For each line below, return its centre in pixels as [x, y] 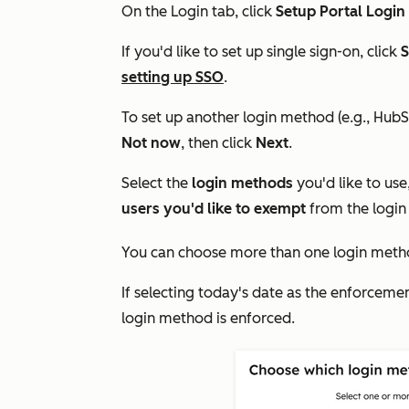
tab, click [244, 11]
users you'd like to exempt [214, 209]
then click [222, 143]
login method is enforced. [208, 318]
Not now [151, 143]
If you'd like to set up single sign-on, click [261, 52]
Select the [157, 183]
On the [146, 11]
